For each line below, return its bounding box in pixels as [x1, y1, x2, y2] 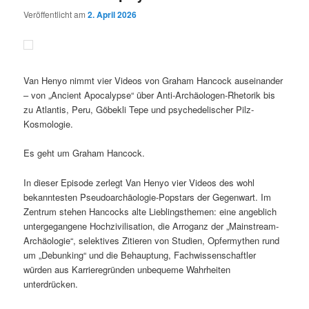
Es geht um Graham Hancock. [23, 146, 146, 160]
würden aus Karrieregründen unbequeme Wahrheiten [23, 262, 231, 276]
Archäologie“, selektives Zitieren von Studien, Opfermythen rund [23, 233, 280, 247]
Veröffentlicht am [23, 8, 88, 21]
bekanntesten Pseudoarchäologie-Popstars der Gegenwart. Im [23, 190, 272, 203]
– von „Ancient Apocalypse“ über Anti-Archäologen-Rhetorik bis [23, 88, 276, 102]
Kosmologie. [23, 117, 74, 131]
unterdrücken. [23, 277, 79, 290]
